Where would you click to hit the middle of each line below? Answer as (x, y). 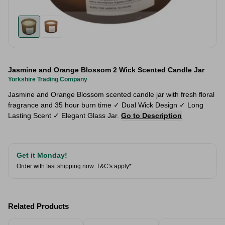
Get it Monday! (42, 155)
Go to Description (151, 116)
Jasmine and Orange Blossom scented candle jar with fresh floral (111, 94)
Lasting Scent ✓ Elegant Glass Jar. (65, 116)
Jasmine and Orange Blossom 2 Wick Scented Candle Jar (106, 70)
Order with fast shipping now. (56, 166)
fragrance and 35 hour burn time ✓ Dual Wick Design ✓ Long (106, 105)
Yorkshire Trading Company (48, 79)
